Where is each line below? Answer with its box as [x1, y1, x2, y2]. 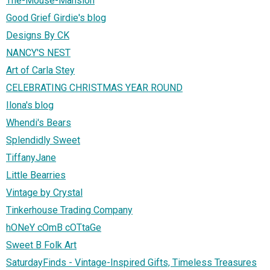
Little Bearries [6, 169, 66, 181]
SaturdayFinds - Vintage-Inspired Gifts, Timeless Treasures [6, 257, 257, 269]
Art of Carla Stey [6, 64, 75, 77]
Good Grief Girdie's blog [6, 12, 106, 24]
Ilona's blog [6, 99, 54, 111]
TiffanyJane [6, 152, 56, 164]
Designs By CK [6, 30, 69, 42]
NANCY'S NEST [6, 47, 71, 59]
